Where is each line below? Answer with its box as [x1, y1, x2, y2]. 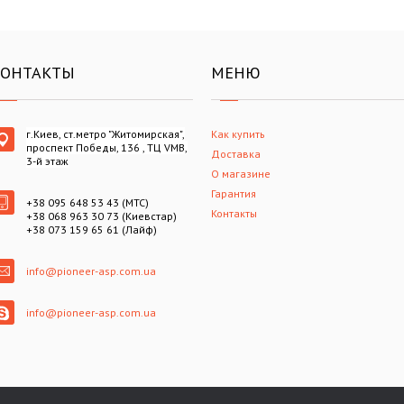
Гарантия [211, 187, 256, 200]
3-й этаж [26, 154, 69, 168]
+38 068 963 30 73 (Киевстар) [26, 209, 177, 223]
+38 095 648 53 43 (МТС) [26, 196, 149, 209]
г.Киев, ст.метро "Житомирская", [26, 127, 185, 141]
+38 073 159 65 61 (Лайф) [26, 223, 157, 236]
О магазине [211, 167, 271, 180]
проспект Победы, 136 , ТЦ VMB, [26, 141, 188, 154]
